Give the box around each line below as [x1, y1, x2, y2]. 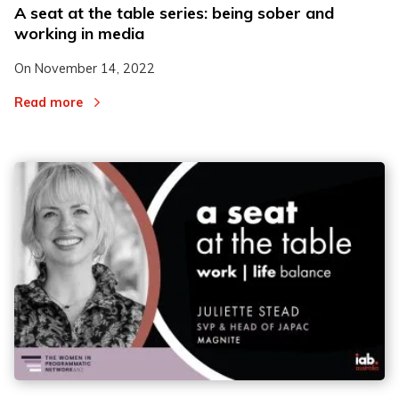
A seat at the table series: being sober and [14, 2, 334, 23]
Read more [14, 94, 83, 111]
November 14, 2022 [35, 60, 155, 77]
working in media [14, 22, 144, 44]
